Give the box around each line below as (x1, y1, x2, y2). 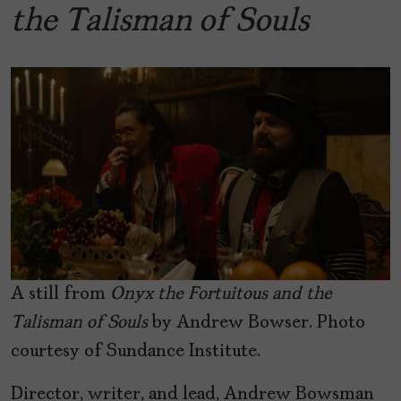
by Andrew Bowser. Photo (148, 314, 365, 333)
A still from (11, 286, 110, 304)
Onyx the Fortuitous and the (110, 286, 332, 304)
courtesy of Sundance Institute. (11, 343, 260, 362)
